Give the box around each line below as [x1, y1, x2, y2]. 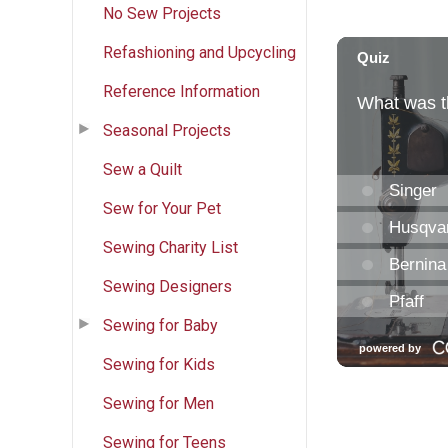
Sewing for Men [103, 393, 214, 413]
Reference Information [103, 81, 260, 101]
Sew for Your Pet [103, 198, 221, 218]
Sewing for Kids [103, 354, 215, 374]
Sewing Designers [103, 276, 232, 296]
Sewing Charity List [103, 237, 238, 257]
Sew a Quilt [103, 159, 182, 179]
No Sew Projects [103, 3, 221, 23]
